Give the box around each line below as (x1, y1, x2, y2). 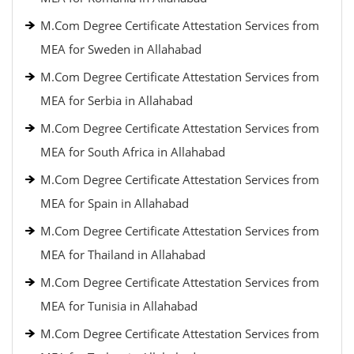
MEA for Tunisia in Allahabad (40, 298, 198, 314)
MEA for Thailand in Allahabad (40, 247, 205, 262)
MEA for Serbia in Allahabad (40, 92, 193, 108)
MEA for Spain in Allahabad (40, 195, 189, 211)
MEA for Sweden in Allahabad (40, 41, 201, 57)
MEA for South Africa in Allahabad (40, 144, 225, 160)
